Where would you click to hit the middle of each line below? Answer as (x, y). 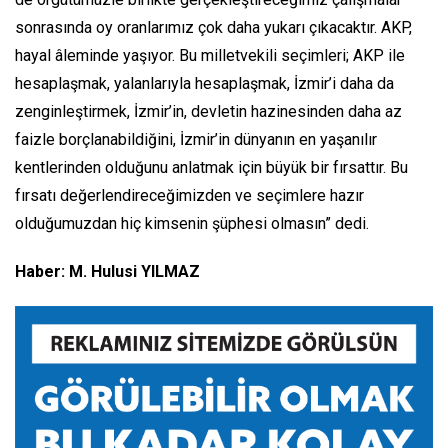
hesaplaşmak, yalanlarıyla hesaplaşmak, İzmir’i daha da (204, 83)
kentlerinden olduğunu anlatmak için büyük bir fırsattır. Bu (211, 167)
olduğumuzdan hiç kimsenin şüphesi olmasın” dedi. (192, 223)
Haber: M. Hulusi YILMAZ (107, 271)
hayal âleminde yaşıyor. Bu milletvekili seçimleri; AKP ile (210, 55)
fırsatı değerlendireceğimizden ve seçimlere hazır (189, 195)
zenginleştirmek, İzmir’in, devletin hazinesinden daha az (208, 111)
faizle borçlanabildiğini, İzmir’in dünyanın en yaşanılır (196, 139)
